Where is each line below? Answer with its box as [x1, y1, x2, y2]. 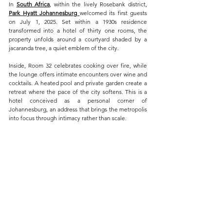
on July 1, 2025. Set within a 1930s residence [9, 18, 147, 25]
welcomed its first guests [79, 9, 147, 17]
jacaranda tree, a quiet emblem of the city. [9, 44, 119, 52]
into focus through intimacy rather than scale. [9, 114, 127, 122]
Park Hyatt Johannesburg [9, 9, 80, 17]
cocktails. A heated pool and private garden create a [9, 79, 147, 87]
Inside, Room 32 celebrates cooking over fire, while [9, 61, 147, 69]
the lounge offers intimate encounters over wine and [9, 70, 147, 78]
